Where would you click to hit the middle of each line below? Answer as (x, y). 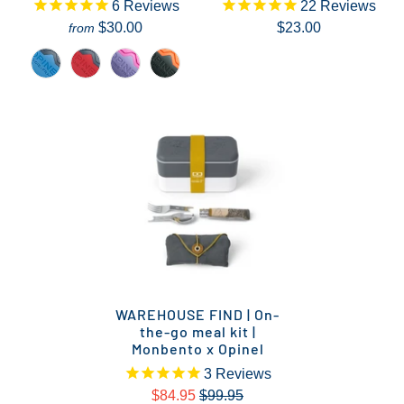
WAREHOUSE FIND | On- (197, 314)
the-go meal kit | (197, 331)
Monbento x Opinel (197, 348)
